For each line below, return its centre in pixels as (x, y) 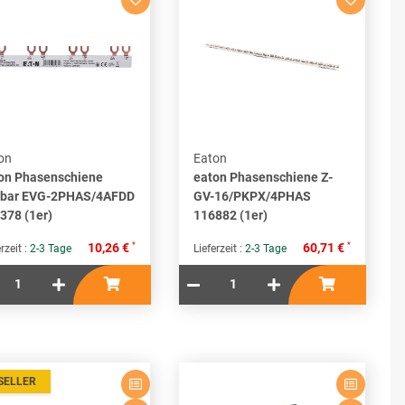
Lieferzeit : (219, 249)
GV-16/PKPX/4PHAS (252, 197)
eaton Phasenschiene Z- (263, 178)
